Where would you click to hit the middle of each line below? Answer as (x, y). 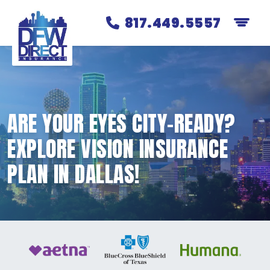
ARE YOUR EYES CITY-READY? (121, 124)
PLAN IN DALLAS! (74, 174)
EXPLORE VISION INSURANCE (118, 149)
